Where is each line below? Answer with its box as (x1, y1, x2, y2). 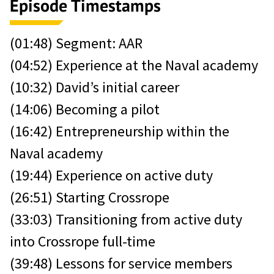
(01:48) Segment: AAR (10, 34, 143, 53)
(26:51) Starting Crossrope (10, 188, 169, 207)
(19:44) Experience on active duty (10, 166, 213, 185)
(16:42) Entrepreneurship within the (10, 122, 229, 141)
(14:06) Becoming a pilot (10, 100, 160, 119)
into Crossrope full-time (10, 232, 155, 251)
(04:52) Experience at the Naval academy (10, 56, 258, 75)
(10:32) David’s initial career (10, 78, 179, 97)
